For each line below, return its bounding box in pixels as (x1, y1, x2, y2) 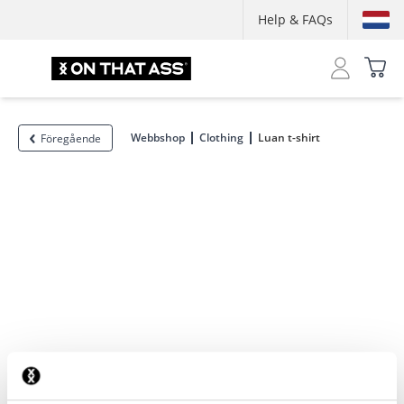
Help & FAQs (258, 11, 333, 28)
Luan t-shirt (258, 130, 320, 145)
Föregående (41, 131, 101, 146)
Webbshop (131, 130, 185, 145)
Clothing (199, 130, 243, 145)
